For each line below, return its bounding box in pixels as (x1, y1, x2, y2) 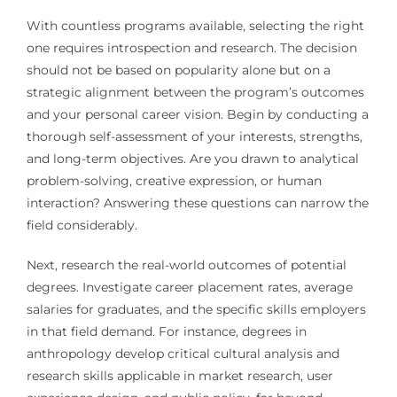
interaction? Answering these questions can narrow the (26, 195, 369, 212)
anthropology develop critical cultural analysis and (26, 346, 339, 362)
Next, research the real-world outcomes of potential (26, 257, 346, 274)
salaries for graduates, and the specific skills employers (26, 301, 366, 318)
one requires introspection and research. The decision (26, 40, 357, 57)
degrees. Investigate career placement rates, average (26, 279, 353, 296)
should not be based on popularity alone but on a (26, 62, 331, 79)
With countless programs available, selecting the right (26, 18, 364, 35)
